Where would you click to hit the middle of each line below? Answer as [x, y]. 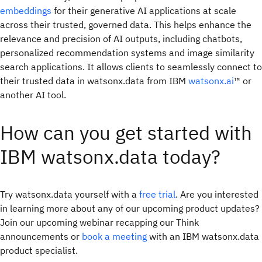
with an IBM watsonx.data [203, 237]
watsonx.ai [211, 81]
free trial [157, 194]
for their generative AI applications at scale [144, 11]
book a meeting [114, 237]
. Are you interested [217, 194]
